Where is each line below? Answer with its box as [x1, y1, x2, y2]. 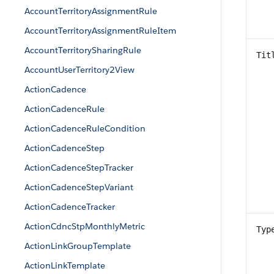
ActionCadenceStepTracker [24, 162, 133, 173]
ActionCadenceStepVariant [24, 182, 133, 193]
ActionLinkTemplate [24, 260, 105, 271]
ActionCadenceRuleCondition [24, 123, 146, 134]
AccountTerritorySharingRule [24, 45, 141, 56]
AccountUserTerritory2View [24, 64, 135, 75]
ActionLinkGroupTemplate [24, 240, 131, 251]
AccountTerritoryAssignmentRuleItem [24, 25, 176, 36]
